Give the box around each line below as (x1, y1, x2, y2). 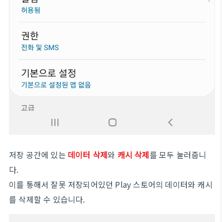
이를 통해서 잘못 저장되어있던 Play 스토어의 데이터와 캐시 (9, 178, 213, 190)
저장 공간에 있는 (9, 149, 68, 161)
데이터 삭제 (68, 149, 108, 161)
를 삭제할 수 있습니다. (9, 193, 85, 205)
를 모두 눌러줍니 (149, 149, 207, 161)
